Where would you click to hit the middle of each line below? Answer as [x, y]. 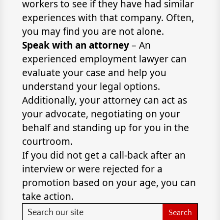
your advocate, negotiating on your [101, 114]
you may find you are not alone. [93, 31]
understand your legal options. [91, 86]
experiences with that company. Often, [108, 18]
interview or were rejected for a [92, 169]
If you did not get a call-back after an [104, 155]
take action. [48, 196]
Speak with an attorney [77, 45]
